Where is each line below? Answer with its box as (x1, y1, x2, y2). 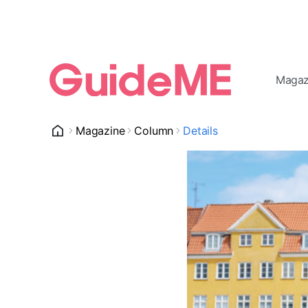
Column (134, 124, 174, 137)
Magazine (76, 124, 125, 137)
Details (183, 124, 218, 137)
